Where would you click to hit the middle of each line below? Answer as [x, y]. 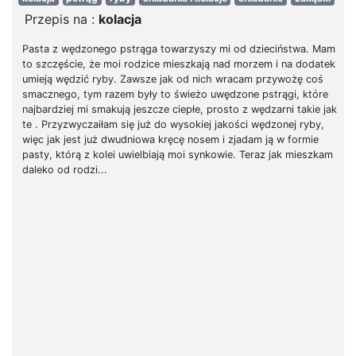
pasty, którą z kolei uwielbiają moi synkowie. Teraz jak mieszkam [177, 155]
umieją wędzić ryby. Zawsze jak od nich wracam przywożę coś [172, 79]
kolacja [120, 19]
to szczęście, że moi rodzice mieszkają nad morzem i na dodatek [178, 64]
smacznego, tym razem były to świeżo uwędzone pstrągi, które [175, 94]
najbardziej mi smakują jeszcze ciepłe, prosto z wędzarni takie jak [179, 109]
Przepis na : [62, 19]
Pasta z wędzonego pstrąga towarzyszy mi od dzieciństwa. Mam [178, 49]
